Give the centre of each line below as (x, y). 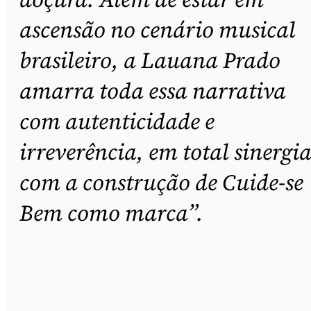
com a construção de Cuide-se (161, 182)
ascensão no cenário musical (158, 30)
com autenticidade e (117, 121)
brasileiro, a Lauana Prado (150, 60)
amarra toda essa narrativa (153, 91)
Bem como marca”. (114, 213)
